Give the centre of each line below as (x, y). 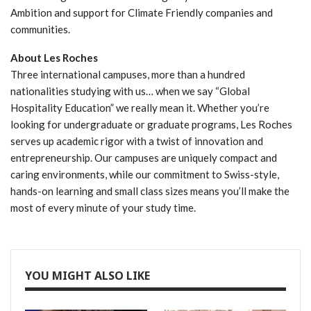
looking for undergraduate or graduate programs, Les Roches (151, 124)
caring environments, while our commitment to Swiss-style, (145, 174)
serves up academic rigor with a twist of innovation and (137, 141)
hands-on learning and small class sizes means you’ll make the (150, 191)
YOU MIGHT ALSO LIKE (87, 275)
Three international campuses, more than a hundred (128, 74)
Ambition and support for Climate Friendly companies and (142, 12)
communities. (40, 29)
